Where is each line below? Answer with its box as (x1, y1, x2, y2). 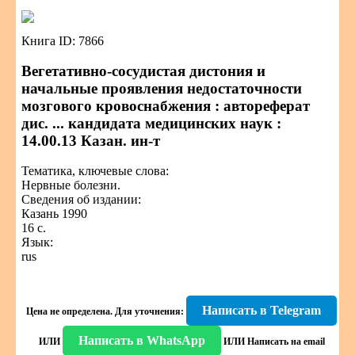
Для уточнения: (113, 306, 184, 317)
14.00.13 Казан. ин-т (21, 132, 160, 149)
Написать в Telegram (202, 303, 321, 317)
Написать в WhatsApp (78, 334, 205, 347)
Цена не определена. (26, 306, 113, 317)
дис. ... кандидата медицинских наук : (21, 115, 281, 132)
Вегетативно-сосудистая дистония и (21, 63, 265, 79)
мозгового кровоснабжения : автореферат (21, 97, 310, 114)
